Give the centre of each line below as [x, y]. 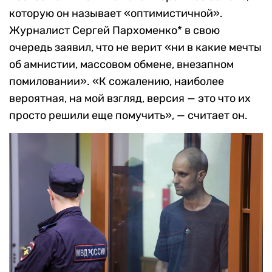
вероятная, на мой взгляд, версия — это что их [130, 99]
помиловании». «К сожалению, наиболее [117, 82]
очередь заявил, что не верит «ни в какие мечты [135, 48]
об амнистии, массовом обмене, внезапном [121, 65]
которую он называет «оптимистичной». [116, 14]
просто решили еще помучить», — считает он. [128, 116]
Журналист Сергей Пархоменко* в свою [114, 31]
